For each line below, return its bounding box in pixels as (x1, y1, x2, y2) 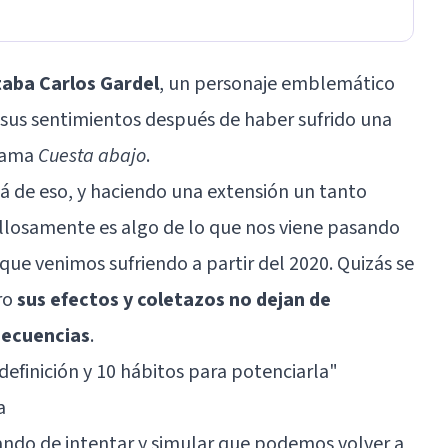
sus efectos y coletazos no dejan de (17, 285, 331, 314)
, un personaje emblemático (159, 69, 395, 98)
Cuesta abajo (38, 141, 146, 170)
